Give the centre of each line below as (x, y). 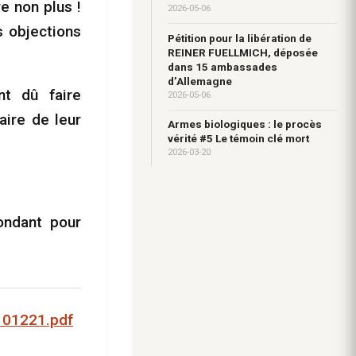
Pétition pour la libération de (240, 38)
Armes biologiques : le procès (245, 124)
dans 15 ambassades (222, 66)
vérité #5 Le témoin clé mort (238, 139)
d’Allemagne (200, 81)
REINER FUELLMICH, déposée (243, 52)
